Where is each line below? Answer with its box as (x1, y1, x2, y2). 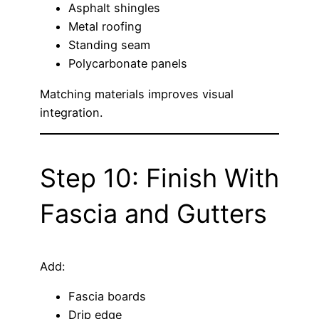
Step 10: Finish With (40, 162, 279, 194)
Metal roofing (68, 19, 142, 34)
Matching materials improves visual (40, 86, 234, 101)
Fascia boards (68, 289, 146, 304)
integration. (40, 105, 103, 120)
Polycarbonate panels (68, 56, 187, 71)
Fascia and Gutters (40, 197, 267, 229)
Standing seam (68, 38, 150, 53)
